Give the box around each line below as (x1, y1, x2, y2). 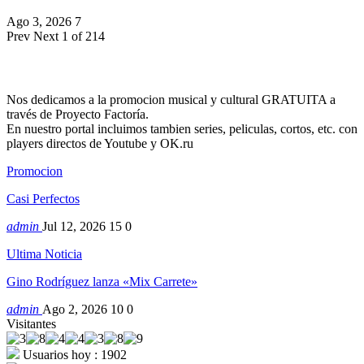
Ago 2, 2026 (42, 302, 107, 317)
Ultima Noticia (6, 247, 82, 262)
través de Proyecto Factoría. (6, 107, 149, 122)
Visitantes (6, 317, 56, 331)
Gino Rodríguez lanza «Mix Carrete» (6, 275, 197, 289)
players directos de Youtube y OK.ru (6, 136, 193, 151)
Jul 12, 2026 (42, 219, 106, 234)
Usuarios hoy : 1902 (19, 348, 127, 362)
